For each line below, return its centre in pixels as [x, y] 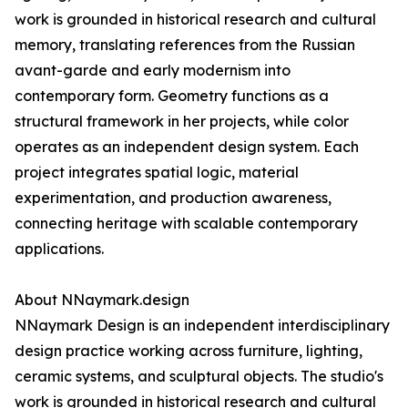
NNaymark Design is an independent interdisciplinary [202, 326]
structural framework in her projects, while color [182, 122]
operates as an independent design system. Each [187, 147]
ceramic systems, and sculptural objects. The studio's [199, 377]
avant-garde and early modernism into [153, 71]
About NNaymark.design [102, 300]
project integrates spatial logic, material [157, 173]
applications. [59, 249]
